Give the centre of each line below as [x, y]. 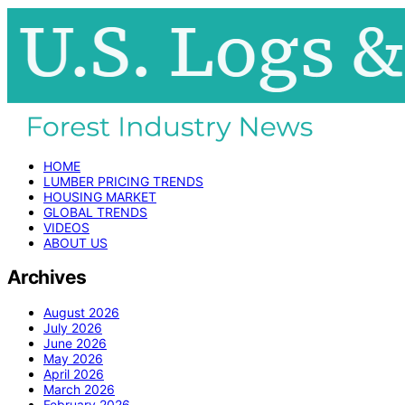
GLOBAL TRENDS [95, 212]
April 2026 [74, 373]
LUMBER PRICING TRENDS [123, 181]
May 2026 [73, 358]
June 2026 [75, 343]
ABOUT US [75, 243]
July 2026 [73, 327]
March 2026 [79, 389]
